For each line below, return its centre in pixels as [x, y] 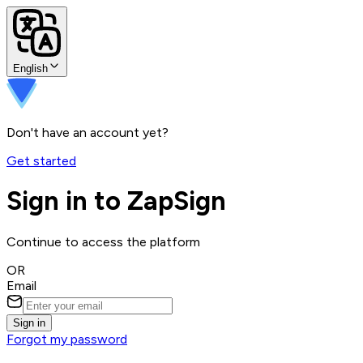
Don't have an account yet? [88, 132]
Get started [41, 161]
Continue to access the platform [103, 241]
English [30, 68]
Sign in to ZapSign [116, 201]
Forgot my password [67, 339]
